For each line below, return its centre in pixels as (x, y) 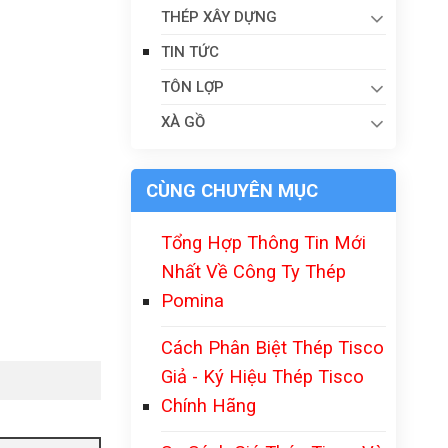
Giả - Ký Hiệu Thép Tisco (262, 376)
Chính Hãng (208, 405)
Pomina (192, 300)
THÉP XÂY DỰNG (219, 17)
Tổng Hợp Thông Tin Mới (263, 242)
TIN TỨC (190, 52)
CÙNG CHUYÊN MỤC (232, 190)
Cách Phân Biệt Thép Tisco (272, 347)
